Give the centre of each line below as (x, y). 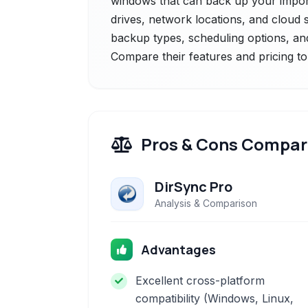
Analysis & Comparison (206, 203)
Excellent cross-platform (200, 280)
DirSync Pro (194, 187)
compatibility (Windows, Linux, (214, 298)
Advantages (178, 250)
